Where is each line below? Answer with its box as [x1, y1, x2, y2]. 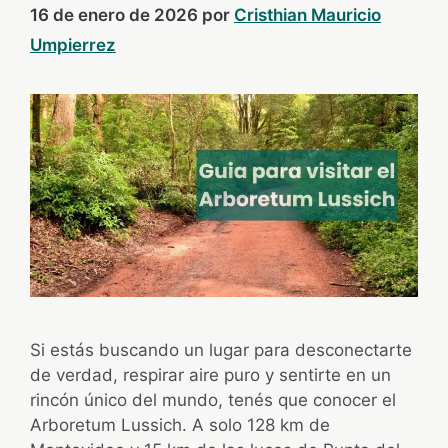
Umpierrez [30, 35, 116, 56]
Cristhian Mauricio [234, 5, 381, 26]
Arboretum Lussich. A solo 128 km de [30, 415, 330, 436]
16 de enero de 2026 [30, 5, 198, 26]
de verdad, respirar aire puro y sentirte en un [30, 365, 391, 386]
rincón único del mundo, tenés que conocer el [30, 390, 396, 411]
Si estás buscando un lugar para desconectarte [30, 340, 412, 361]
